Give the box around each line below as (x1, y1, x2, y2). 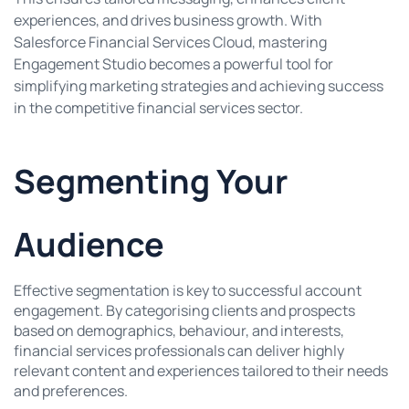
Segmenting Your (14, 158, 288, 204)
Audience (14, 221, 164, 267)
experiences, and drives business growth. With (14, 10, 322, 31)
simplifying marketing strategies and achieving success (14, 76, 383, 97)
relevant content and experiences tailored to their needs (14, 360, 388, 381)
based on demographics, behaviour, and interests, (14, 320, 344, 341)
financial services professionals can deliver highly (14, 340, 344, 361)
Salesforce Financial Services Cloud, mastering (14, 32, 327, 53)
